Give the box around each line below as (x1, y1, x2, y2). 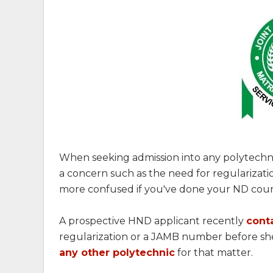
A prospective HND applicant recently (59, 215, 246, 227)
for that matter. (175, 247, 253, 258)
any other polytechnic (59, 247, 175, 258)
